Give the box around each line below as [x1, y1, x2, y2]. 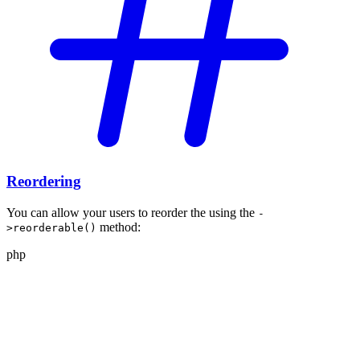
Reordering [6, 173, 81, 190]
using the [209, 206, 258, 220]
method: [96, 220, 141, 235]
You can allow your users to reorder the [6, 206, 209, 220]
